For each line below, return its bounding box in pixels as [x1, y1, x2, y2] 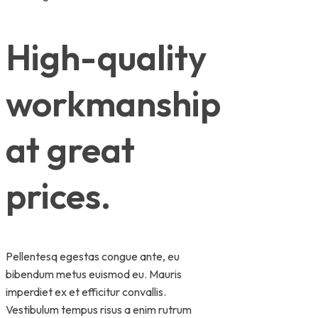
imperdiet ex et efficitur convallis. [6, 285, 166, 300]
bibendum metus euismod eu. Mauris [6, 267, 182, 282]
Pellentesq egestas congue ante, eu [6, 249, 180, 264]
